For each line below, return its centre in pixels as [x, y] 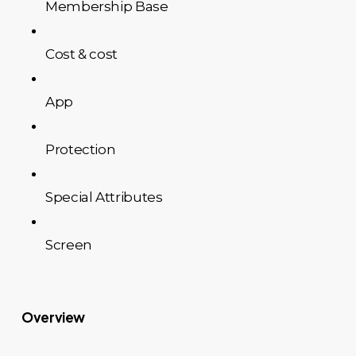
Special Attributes [104, 197]
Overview [53, 317]
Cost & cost [81, 54]
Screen [68, 245]
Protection [80, 149]
